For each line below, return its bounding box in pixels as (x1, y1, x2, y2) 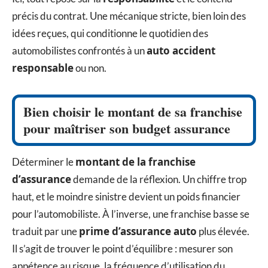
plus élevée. (197, 224, 249, 237)
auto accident (147, 43, 215, 57)
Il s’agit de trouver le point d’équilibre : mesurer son (12, 242, 233, 255)
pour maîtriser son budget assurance (23, 118, 230, 138)
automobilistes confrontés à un (12, 44, 147, 57)
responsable (12, 60, 74, 75)
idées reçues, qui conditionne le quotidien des (12, 26, 208, 39)
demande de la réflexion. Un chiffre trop (71, 172, 246, 185)
